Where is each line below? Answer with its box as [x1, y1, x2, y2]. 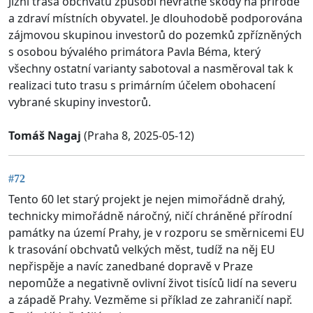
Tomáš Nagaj [8, 127, 81, 143]
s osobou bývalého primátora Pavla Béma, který [8, 43, 261, 59]
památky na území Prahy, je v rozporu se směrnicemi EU [8, 225, 305, 241]
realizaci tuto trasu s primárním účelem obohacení [8, 77, 275, 93]
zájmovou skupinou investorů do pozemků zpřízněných [8, 27, 302, 43]
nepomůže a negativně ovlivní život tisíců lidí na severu [8, 275, 297, 291]
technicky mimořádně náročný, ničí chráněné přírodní [8, 208, 292, 224]
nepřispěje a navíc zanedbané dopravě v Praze [8, 259, 253, 275]
